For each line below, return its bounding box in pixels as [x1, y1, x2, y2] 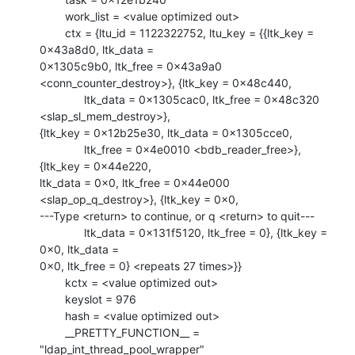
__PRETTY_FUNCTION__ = [40, 325, 65, 339]
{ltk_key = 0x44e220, [40, 158, 151, 173]
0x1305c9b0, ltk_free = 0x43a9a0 [40, 59, 222, 73]
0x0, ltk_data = [40, 242, 119, 256]
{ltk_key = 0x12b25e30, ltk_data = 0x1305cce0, [40, 125, 296, 139]
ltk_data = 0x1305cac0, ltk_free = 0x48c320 [40, 92, 84, 106]
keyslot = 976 [40, 292, 65, 306]
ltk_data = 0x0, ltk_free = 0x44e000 [40, 175, 230, 189]
